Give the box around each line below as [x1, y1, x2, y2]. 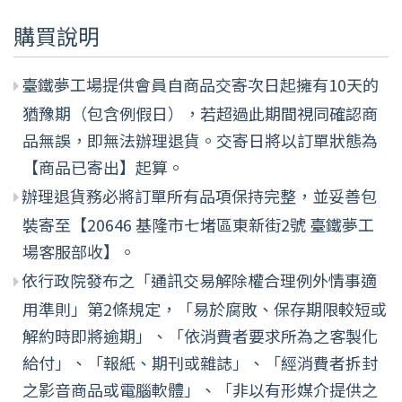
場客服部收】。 [22, 239, 135, 263]
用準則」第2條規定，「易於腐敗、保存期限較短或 [22, 296, 387, 320]
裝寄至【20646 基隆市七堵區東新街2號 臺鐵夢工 [22, 212, 374, 236]
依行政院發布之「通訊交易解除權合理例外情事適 [22, 267, 377, 292]
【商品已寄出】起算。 [22, 154, 184, 179]
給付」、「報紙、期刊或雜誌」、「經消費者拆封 [22, 350, 378, 374]
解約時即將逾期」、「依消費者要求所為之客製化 [22, 323, 378, 347]
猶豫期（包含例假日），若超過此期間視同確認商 [22, 100, 378, 125]
